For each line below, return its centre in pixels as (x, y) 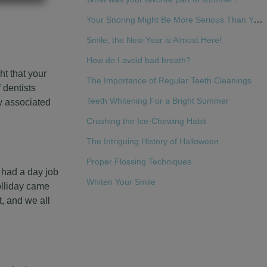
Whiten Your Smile (121, 182)
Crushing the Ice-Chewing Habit (146, 121)
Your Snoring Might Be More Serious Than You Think (258, 19)
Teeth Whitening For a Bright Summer (157, 101)
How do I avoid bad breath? (138, 60)
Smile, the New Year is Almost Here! (154, 40)
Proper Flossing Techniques (139, 162)
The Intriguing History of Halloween (152, 141)
